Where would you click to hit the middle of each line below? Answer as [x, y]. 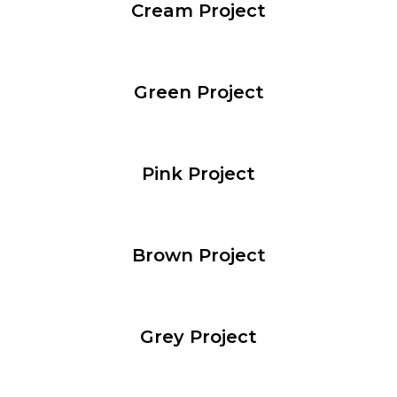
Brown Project [198, 256]
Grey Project [198, 337]
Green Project [198, 93]
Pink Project [198, 174]
